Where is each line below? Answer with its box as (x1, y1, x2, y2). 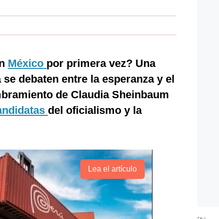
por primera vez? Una (46, 57, 155, 69)
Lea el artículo (88, 165, 137, 173)
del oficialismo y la (48, 104, 142, 116)
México (8, 57, 46, 69)
